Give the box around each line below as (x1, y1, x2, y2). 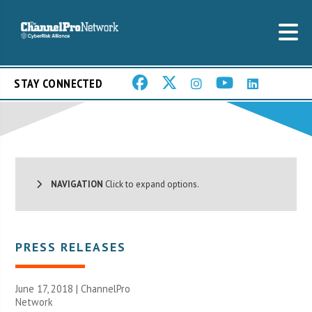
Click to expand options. (103, 178, 200, 190)
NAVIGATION (42, 178, 104, 190)
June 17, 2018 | (15, 281, 81, 295)
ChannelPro (81, 281, 131, 295)
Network (15, 295, 54, 309)
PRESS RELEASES (15, 238, 127, 255)
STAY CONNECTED (14, 75, 102, 92)
